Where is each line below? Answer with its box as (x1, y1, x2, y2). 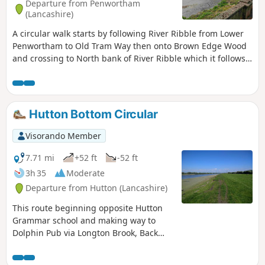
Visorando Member (25, 130, 101, 141)
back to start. (12, 64, 64, 76)
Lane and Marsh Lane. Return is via (12, 240, 153, 251)
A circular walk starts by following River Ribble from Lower (12, 27, 244, 39)
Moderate (66, 167, 105, 179)
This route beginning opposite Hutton (12, 202, 163, 214)
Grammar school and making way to (12, 215, 156, 227)
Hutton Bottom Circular (26, 106, 158, 121)
